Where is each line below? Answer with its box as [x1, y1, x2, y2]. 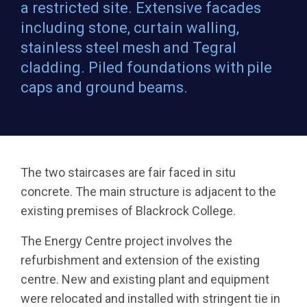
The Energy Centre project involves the [21, 234, 232, 249]
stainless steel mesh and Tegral [21, 39, 236, 57]
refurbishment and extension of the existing [21, 253, 260, 268]
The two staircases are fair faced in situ [21, 165, 236, 180]
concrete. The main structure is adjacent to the [21, 184, 276, 199]
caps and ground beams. [21, 79, 188, 97]
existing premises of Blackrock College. [21, 204, 236, 219]
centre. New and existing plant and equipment [21, 272, 269, 287]
